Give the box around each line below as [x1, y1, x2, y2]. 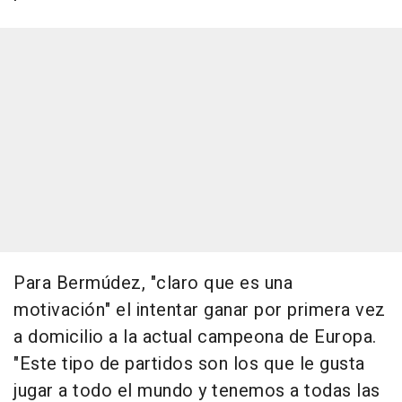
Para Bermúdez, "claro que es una [13, 270, 293, 297]
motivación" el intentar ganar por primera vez [13, 297, 386, 324]
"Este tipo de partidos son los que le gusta [13, 351, 365, 378]
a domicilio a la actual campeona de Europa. [13, 324, 377, 351]
